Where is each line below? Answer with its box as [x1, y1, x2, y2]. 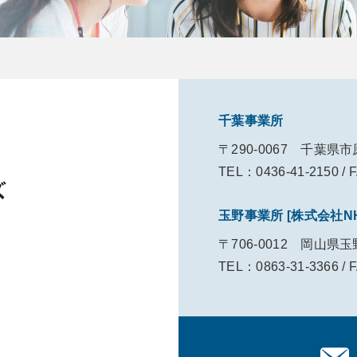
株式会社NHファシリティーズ [20, 167, 196, 180]
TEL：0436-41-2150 [218, 165, 339, 178]
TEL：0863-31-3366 [218, 260, 339, 273]
